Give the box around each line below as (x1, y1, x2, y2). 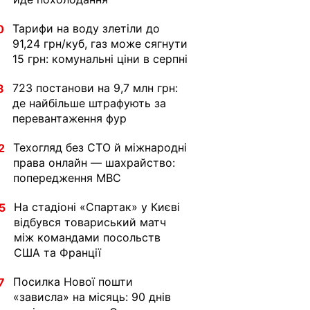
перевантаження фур (12, 111, 127, 125)
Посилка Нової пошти (13, 275, 133, 289)
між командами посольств (14, 230, 161, 244)
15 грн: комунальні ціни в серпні (12, 52, 188, 66)
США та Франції (14, 246, 101, 259)
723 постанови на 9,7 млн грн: (12, 81, 178, 95)
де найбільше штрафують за (12, 96, 166, 110)
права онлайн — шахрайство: (13, 156, 175, 170)
